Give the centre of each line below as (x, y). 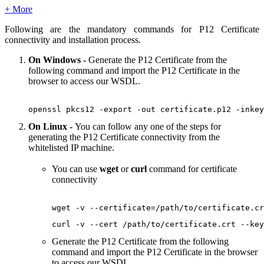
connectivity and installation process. (73, 39)
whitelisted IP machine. (71, 147)
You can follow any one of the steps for (148, 126)
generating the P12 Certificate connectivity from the (124, 137)
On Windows (56, 60)
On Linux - (52, 126)
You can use (76, 169)
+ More (19, 9)
